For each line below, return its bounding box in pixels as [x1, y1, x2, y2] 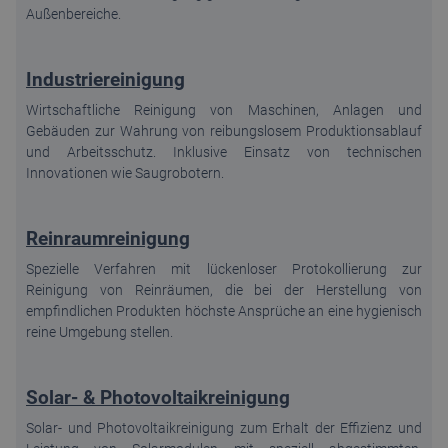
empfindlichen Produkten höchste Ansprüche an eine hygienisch [26, 302, 422, 319]
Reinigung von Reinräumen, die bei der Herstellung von [26, 281, 422, 298]
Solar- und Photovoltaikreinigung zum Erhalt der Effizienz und [26, 419, 422, 436]
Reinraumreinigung [26, 226, 190, 250]
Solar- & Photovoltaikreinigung [26, 385, 290, 409]
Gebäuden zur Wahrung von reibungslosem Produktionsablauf [26, 122, 422, 139]
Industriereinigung [26, 67, 185, 91]
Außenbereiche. [26, 5, 121, 22]
